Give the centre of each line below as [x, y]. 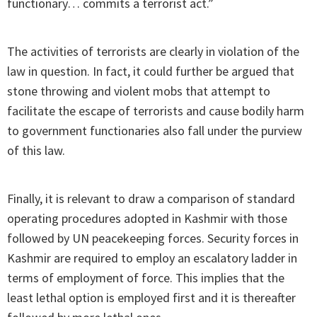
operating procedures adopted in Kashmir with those [147, 219]
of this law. [36, 151]
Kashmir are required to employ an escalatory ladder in [152, 258]
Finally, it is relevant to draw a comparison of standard [151, 199]
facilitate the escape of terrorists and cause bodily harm [156, 111]
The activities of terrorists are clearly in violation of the [153, 52]
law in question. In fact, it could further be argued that [151, 71]
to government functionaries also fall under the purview [155, 131]
